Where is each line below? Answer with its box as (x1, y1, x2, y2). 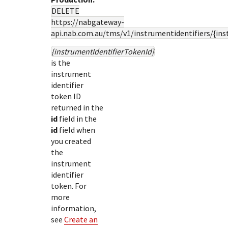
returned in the (51, 102, 103, 112)
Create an (64, 214, 98, 224)
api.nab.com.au (51, 28, 103, 38)
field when (58, 125, 95, 135)
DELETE (51, 6, 79, 16)
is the (51, 58, 70, 68)
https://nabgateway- (51, 17, 124, 27)
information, (51, 203, 96, 213)
